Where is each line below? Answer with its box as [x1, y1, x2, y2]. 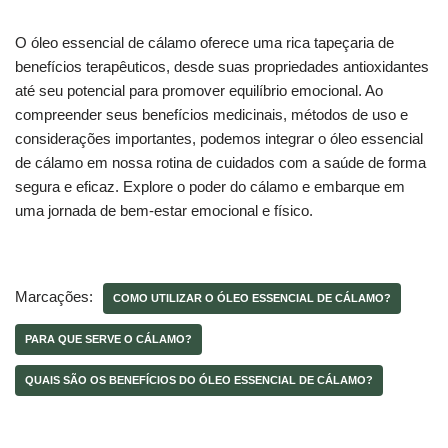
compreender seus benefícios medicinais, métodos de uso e [15, 105, 408, 123]
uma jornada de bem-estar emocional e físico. [15, 201, 313, 219]
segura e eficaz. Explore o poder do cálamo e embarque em [15, 177, 405, 195]
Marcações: [15, 287, 93, 305]
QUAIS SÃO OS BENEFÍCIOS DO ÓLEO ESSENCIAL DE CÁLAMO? [25, 373, 373, 386]
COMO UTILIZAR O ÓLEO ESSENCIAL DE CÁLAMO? [113, 291, 391, 304]
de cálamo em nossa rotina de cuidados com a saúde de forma [15, 153, 426, 171]
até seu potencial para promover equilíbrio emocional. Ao [15, 81, 383, 99]
